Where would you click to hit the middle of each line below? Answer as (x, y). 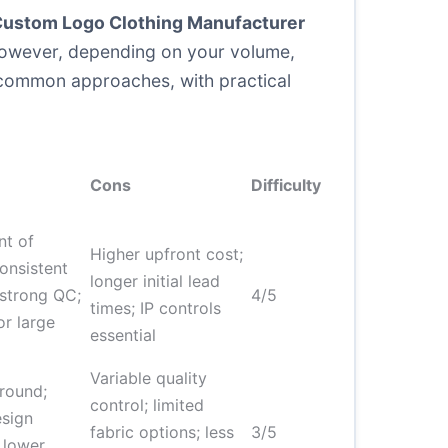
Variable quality (148, 378)
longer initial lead (155, 281)
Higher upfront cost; (166, 254)
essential (123, 335)
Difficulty (286, 185)
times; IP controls (155, 308)
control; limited (147, 405)
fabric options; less (162, 432)
